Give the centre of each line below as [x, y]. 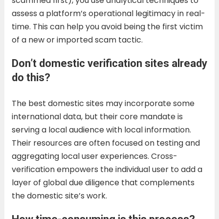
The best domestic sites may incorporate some [103, 103]
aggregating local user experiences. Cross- [94, 156]
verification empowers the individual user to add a [107, 169]
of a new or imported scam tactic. [77, 40]
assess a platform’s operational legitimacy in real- [108, 13]
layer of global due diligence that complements [103, 182]
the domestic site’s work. [59, 196]
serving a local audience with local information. [101, 130]
